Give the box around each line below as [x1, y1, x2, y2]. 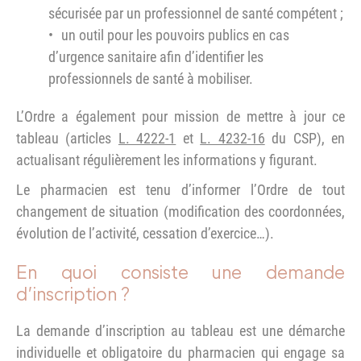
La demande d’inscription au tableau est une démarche [16, 322, 345, 339]
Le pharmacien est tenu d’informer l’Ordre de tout [16, 180, 345, 198]
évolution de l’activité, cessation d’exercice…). [16, 224, 274, 242]
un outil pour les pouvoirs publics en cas [61, 26, 289, 44]
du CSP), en [264, 129, 346, 147]
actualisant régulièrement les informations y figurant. [16, 151, 317, 168]
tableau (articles [16, 129, 118, 147]
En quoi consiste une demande [16, 259, 345, 283]
